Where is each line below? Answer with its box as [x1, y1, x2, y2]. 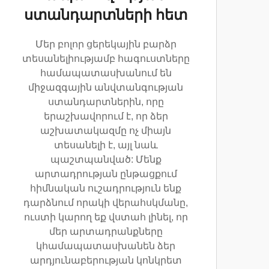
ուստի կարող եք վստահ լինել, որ [23, 211, 188, 222]
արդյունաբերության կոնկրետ [29, 255, 182, 265]
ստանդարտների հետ [24, 7, 187, 23]
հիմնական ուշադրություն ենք [30, 183, 181, 193]
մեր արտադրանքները [49, 226, 163, 237]
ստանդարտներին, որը [47, 96, 164, 107]
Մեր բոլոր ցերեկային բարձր [35, 38, 177, 49]
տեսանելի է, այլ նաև [53, 139, 158, 150]
